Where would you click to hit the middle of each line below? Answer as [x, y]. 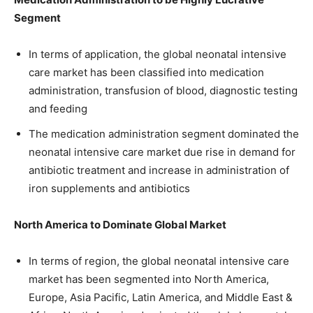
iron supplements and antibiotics [109, 188]
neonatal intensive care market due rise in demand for [162, 152]
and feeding [58, 108]
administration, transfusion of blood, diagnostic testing [163, 90]
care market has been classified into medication [146, 72]
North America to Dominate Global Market [120, 224]
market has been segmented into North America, [149, 279]
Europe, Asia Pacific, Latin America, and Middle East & [161, 297]
